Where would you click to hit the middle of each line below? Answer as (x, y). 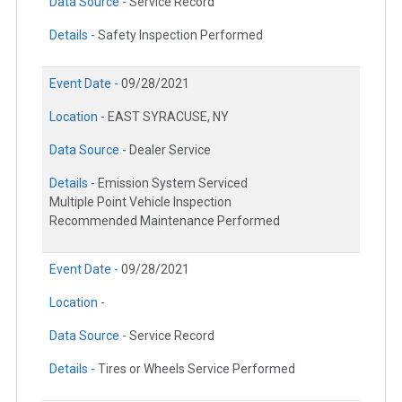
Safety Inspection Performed (180, 35)
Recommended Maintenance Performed (165, 220)
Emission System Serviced (173, 183)
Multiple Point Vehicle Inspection (140, 201)
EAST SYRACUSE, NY (168, 116)
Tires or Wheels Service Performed (197, 368)
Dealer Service (170, 149)
